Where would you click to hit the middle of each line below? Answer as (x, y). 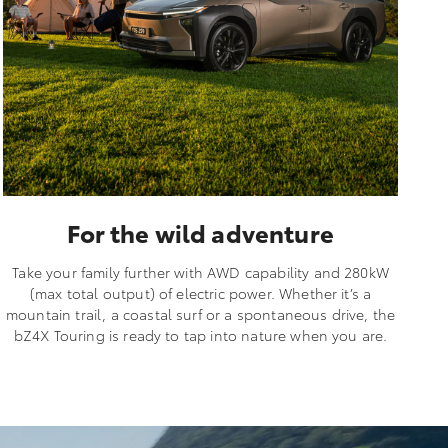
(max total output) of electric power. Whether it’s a (200, 292)
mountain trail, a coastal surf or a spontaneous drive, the (201, 313)
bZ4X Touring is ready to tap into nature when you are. (200, 334)
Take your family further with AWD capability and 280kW (200, 271)
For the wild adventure (200, 231)
